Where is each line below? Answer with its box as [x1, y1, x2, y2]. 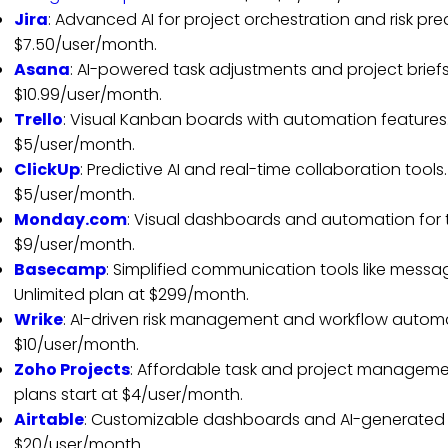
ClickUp [13, 158, 80, 182]
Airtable [13, 408, 84, 432]
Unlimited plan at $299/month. [13, 283, 249, 307]
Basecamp [13, 258, 106, 282]
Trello [13, 108, 63, 132]
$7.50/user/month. [13, 33, 157, 57]
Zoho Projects [13, 358, 130, 382]
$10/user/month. [13, 333, 139, 357]
